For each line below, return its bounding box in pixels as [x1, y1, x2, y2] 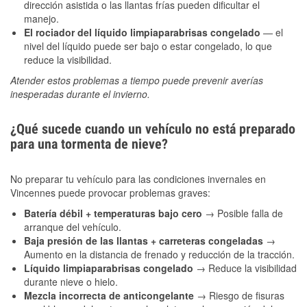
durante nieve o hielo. [24, 275, 118, 289]
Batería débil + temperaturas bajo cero [24, 206, 205, 221]
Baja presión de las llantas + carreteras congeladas [24, 234, 266, 248]
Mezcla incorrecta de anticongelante [24, 288, 197, 303]
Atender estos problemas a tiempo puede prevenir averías [10, 73, 263, 88]
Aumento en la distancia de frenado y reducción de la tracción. [24, 247, 295, 262]
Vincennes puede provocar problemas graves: [10, 186, 210, 200]
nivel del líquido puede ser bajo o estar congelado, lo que [24, 39, 272, 53]
